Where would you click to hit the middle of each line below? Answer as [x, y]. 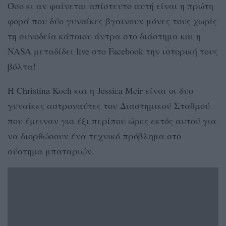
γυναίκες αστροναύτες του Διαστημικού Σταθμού [109, 105]
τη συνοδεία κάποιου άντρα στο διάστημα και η [104, 36]
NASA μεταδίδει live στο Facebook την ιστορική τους [113, 51]
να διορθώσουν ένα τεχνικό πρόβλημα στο [94, 135]
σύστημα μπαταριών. [51, 151]
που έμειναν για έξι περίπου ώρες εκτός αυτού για [112, 120]
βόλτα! [22, 66]
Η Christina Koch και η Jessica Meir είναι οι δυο [100, 90]
